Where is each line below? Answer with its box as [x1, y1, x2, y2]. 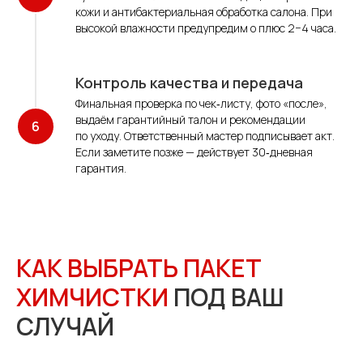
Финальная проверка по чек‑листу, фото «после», [75, 96, 327, 112]
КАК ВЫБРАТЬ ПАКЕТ [16, 251, 262, 285]
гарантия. [75, 160, 126, 177]
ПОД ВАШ [169, 280, 284, 314]
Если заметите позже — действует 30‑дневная [75, 144, 313, 160]
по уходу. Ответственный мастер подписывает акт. [75, 128, 335, 144]
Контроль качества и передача [75, 73, 303, 93]
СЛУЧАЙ [16, 310, 114, 344]
